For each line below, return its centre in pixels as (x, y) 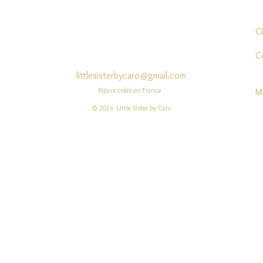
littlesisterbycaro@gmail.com (131, 75)
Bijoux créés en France (129, 90)
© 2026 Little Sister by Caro (131, 108)
